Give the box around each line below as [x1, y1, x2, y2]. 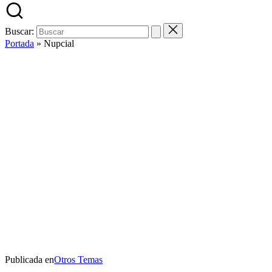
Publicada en [5, 254, 54, 265]
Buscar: [5, 26, 34, 36]
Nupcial [44, 38, 74, 49]
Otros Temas [54, 254, 103, 265]
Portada [5, 38, 34, 49]
